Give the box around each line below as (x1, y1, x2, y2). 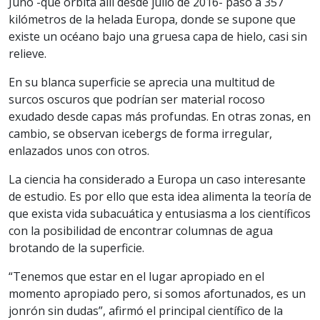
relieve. (9, 45, 46, 61)
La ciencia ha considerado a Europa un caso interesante (9, 171, 306, 187)
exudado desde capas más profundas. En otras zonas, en (9, 108, 311, 124)
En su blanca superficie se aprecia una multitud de (9, 74, 275, 90)
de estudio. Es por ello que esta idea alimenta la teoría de (9, 188, 311, 204)
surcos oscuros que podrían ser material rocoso (9, 91, 265, 107)
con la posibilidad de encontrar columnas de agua (9, 222, 273, 239)
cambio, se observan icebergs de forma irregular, (9, 125, 272, 141)
